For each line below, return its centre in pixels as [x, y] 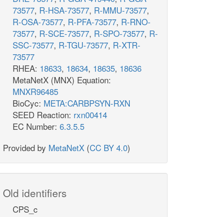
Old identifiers [35, 193]
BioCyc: [28, 103]
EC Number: [36, 126]
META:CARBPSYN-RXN [87, 103]
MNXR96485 [35, 92]
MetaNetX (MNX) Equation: [62, 80]
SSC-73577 [33, 45]
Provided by [26, 148]
